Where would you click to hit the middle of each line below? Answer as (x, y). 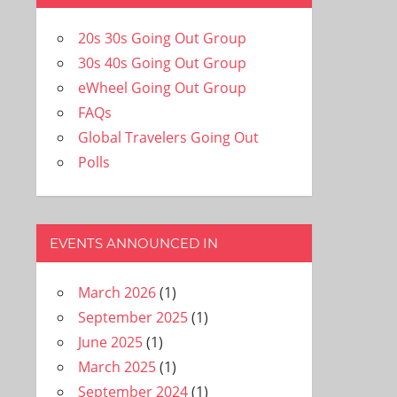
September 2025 (132, 318)
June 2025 (110, 343)
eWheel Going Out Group (162, 87)
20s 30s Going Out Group (162, 38)
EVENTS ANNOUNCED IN (133, 244)
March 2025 (117, 367)
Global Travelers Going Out (168, 137)
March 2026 (117, 293)
